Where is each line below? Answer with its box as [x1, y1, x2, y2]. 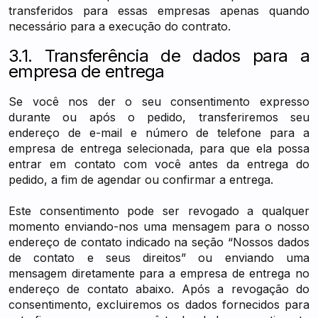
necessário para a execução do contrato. [9, 19, 231, 33]
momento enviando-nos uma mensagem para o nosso [9, 219, 309, 234]
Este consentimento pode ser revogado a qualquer [9, 204, 309, 218]
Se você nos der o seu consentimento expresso [9, 94, 309, 109]
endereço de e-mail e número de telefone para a [9, 126, 309, 140]
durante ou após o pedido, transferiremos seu [9, 110, 309, 124]
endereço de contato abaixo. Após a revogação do [9, 282, 309, 296]
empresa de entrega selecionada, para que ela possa [9, 141, 309, 155]
